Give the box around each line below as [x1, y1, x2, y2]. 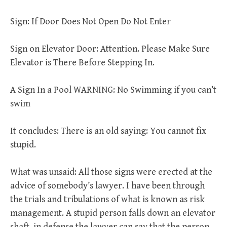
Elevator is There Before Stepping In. [10, 57, 155, 68]
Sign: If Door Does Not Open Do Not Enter [10, 16, 171, 27]
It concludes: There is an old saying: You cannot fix [10, 126, 206, 136]
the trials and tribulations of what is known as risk [10, 194, 205, 205]
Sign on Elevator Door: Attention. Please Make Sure [10, 44, 210, 54]
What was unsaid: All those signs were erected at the [10, 167, 212, 177]
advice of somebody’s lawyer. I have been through [10, 180, 205, 191]
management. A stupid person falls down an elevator [10, 208, 215, 218]
